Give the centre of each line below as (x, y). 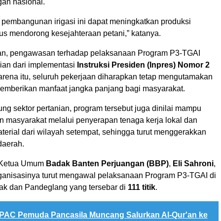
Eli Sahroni (193, 164)
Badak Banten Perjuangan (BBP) (107, 164)
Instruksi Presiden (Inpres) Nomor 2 (143, 65)
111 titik (142, 187)
